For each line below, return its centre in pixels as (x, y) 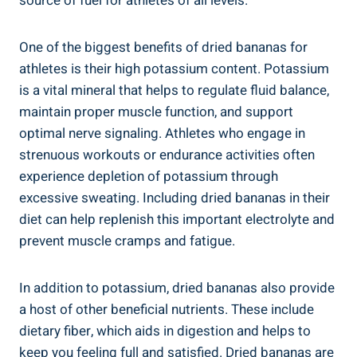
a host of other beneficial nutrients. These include (167, 309)
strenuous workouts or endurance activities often (167, 155)
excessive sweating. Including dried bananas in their (175, 198)
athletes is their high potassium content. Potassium (174, 69)
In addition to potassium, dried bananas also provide (177, 288)
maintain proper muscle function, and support (156, 112)
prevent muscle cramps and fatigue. (127, 241)
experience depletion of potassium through (149, 176)
